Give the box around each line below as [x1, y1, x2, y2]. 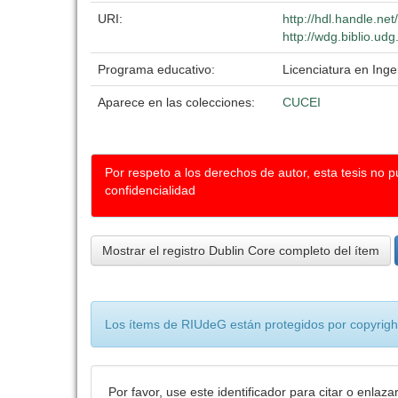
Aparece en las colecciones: [98, 95, 255, 109]
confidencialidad [105, 183, 195, 197]
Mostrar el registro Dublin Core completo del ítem [102, 243, 379, 258]
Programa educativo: [98, 62, 219, 76]
